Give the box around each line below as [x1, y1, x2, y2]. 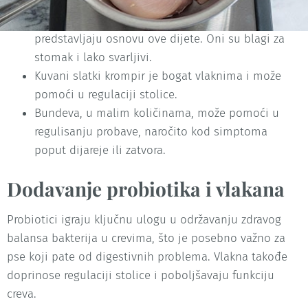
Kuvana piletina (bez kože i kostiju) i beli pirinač [34, 13, 289, 28]
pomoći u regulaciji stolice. [34, 87, 177, 102]
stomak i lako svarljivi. [34, 50, 152, 65]
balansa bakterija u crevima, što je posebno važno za [7, 231, 285, 246]
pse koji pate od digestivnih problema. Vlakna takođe [7, 250, 287, 265]
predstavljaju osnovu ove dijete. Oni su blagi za [34, 32, 285, 47]
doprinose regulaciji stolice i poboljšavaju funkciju [7, 268, 274, 283]
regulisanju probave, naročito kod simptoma [34, 124, 267, 140]
